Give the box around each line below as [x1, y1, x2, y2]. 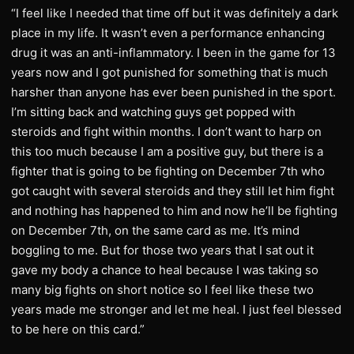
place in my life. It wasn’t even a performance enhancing [11, 25, 325, 40]
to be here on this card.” [11, 322, 145, 337]
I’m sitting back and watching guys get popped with [11, 104, 296, 119]
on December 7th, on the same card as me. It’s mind [11, 223, 299, 238]
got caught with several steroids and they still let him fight [11, 183, 334, 198]
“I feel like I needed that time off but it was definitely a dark [11, 6, 338, 21]
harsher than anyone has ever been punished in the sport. [11, 85, 336, 100]
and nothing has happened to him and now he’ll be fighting [11, 203, 337, 218]
